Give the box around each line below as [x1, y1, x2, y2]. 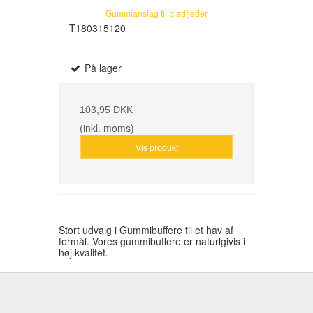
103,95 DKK [80, 104, 133, 116]
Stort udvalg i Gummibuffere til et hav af [59, 222, 233, 237]
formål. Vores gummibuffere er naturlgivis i [59, 233, 245, 248]
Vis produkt [135, 140, 178, 153]
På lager [82, 61, 122, 75]
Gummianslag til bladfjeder [105, 9, 208, 20]
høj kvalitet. [59, 245, 111, 259]
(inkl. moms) [80, 121, 134, 136]
